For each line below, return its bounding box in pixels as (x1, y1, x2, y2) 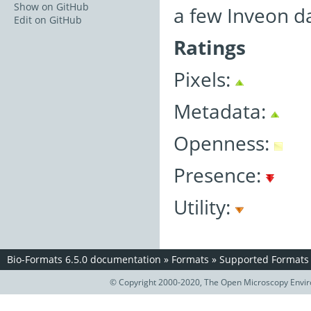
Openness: (174, 130, 274, 156)
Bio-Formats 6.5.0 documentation (7, 253, 161, 266)
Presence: (174, 162, 266, 188)
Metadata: (174, 98, 271, 124)
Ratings (174, 34, 246, 60)
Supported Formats (219, 253, 309, 266)
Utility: (174, 194, 235, 220)
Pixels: (174, 66, 235, 92)
